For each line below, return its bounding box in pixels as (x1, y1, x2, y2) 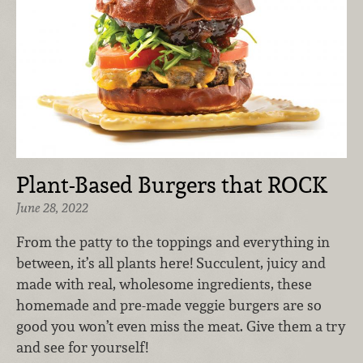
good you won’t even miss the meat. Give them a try (16, 316, 346, 335)
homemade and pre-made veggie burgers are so (16, 295, 322, 314)
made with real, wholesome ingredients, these (16, 274, 312, 293)
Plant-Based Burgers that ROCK (16, 170, 328, 200)
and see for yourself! (16, 337, 148, 357)
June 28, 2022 (16, 199, 88, 217)
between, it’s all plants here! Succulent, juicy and (16, 253, 326, 272)
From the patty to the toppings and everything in (16, 232, 330, 251)
